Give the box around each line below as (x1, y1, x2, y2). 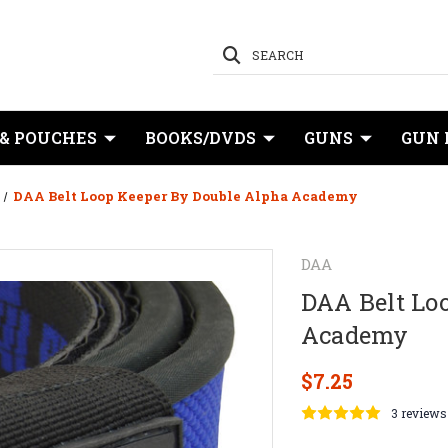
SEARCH (252, 46, 303, 63)
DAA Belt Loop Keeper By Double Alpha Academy (13, 187, 359, 205)
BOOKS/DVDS (145, 127, 256, 148)
